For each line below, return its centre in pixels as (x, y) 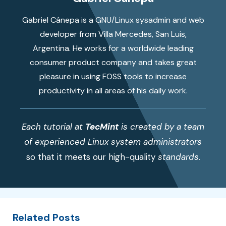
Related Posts (46, 217)
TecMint (102, 127)
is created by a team (161, 127)
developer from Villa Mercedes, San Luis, (113, 34)
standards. (178, 157)
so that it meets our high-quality (91, 157)
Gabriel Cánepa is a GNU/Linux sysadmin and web (113, 20)
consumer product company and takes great (113, 63)
